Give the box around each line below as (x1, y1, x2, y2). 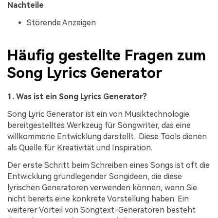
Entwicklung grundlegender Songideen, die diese (7, 172, 182, 181)
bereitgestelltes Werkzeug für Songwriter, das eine (7, 121, 191, 130)
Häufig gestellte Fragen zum (7, 47, 206, 64)
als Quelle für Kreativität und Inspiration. (7, 143, 152, 153)
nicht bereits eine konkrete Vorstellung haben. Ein (7, 194, 189, 203)
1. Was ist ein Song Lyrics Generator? (7, 92, 147, 102)
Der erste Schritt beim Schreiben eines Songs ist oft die (7, 161, 210, 170)
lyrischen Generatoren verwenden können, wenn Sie (7, 183, 197, 192)
